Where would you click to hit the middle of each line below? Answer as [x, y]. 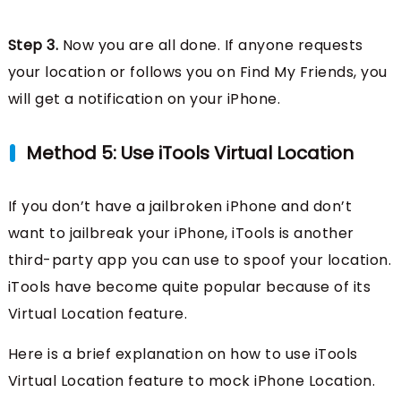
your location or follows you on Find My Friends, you [197, 73]
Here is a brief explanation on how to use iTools [183, 354]
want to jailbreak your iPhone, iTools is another [181, 234]
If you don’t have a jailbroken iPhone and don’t [180, 207]
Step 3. [35, 46]
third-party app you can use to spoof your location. [200, 260]
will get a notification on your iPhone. [144, 99]
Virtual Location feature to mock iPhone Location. [192, 381]
